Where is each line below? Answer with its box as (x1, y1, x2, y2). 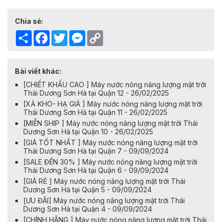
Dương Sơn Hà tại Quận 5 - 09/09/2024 (23, 185, 152, 194)
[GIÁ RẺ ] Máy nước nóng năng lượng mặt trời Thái (23, 177, 185, 186)
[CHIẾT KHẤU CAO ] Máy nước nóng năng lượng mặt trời (23, 80, 206, 89)
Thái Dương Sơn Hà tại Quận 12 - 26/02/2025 (23, 89, 169, 98)
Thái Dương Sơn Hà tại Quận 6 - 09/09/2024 (23, 166, 168, 175)
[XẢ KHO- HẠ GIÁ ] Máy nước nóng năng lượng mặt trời (23, 100, 202, 109)
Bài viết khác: (15, 67, 61, 76)
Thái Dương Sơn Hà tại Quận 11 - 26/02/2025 (23, 108, 167, 117)
